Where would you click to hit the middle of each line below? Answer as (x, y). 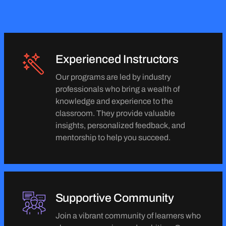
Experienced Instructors (117, 59)
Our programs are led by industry (113, 77)
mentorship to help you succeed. (113, 137)
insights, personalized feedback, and (120, 125)
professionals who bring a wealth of (117, 89)
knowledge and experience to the (114, 101)
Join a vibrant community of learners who (128, 215)
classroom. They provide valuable (115, 113)
